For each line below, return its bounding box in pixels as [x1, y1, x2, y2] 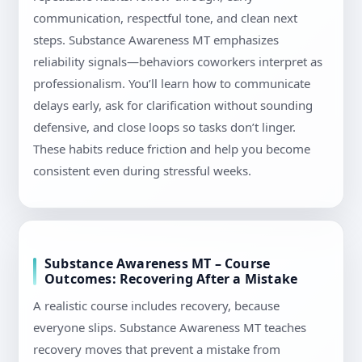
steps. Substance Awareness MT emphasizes [33, 32, 279, 48]
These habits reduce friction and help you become [33, 141, 310, 158]
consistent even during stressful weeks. [33, 162, 251, 179]
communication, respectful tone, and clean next [33, 10, 297, 27]
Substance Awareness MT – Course [44, 255, 271, 273]
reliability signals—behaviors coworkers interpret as [33, 53, 322, 70]
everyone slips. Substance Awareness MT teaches [33, 319, 306, 336]
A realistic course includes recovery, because [33, 297, 280, 314]
